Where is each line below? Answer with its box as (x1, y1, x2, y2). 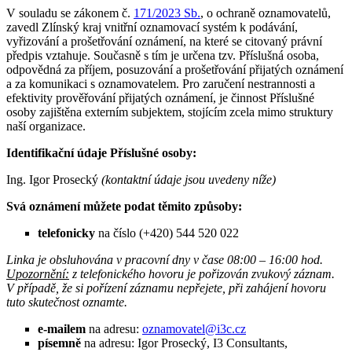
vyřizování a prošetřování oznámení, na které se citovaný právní (6, 34, 322, 48)
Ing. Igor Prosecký (6, 172, 101, 186)
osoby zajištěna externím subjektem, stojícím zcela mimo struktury (6, 104, 333, 119)
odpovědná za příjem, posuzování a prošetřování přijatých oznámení (6, 62, 343, 76)
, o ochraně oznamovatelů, (200, 5, 331, 20)
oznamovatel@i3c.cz (142, 321, 246, 335)
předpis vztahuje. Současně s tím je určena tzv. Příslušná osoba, (6, 48, 319, 62)
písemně (38, 335, 81, 350)
